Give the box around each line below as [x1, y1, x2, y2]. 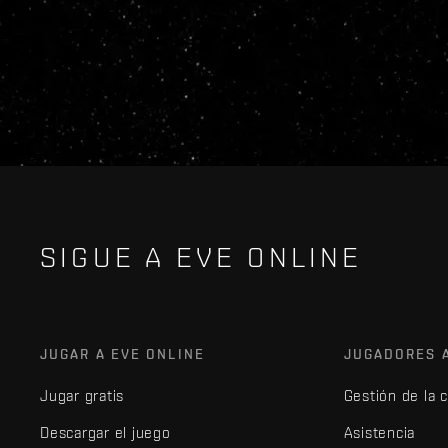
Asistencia [343, 424, 416, 441]
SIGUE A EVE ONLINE [40, 241, 363, 273]
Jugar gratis [40, 387, 124, 404]
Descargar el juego [40, 424, 171, 441]
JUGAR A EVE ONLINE [40, 346, 205, 362]
